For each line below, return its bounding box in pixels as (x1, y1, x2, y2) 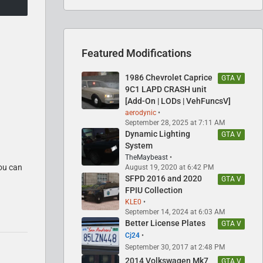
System (125, 140, 153, 150)
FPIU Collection (125, 185, 183, 195)
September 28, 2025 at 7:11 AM (125, 118, 225, 127)
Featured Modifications (82, 46, 191, 59)
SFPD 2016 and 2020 (125, 173, 202, 183)
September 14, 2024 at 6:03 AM (125, 207, 225, 216)
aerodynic (125, 108, 156, 117)
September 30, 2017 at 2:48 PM (125, 243, 225, 252)
